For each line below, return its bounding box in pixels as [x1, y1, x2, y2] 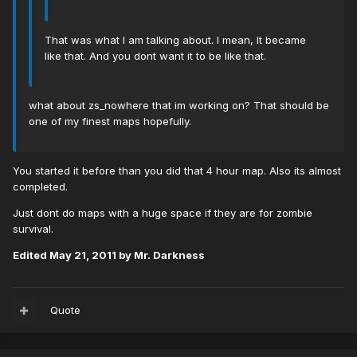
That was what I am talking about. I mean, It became [45, 33, 306, 47]
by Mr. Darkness [116, 249, 205, 262]
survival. [13, 222, 53, 236]
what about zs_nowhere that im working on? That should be [29, 99, 329, 112]
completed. [13, 180, 68, 194]
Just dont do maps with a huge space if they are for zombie [13, 206, 312, 220]
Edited [13, 249, 49, 262]
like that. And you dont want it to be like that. [45, 49, 266, 63]
